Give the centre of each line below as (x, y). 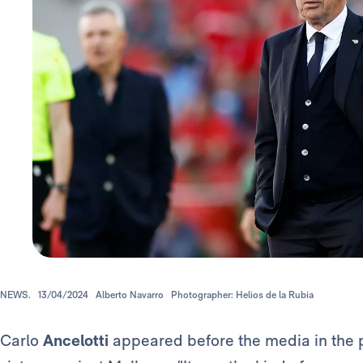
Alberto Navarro (130, 295)
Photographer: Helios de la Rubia (242, 295)
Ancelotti (76, 341)
